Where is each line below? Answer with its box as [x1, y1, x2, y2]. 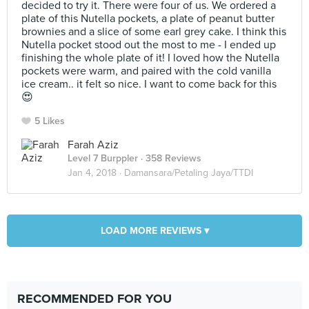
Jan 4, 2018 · [68, 167, 124, 179]
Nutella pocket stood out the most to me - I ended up [21, 38, 276, 52]
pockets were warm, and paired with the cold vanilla [21, 64, 271, 78]
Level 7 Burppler [68, 152, 138, 164]
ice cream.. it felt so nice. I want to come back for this [21, 77, 277, 91]
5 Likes [34, 115, 65, 127]
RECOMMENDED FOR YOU [17, 291, 172, 306]
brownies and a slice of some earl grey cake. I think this [21, 25, 286, 39]
